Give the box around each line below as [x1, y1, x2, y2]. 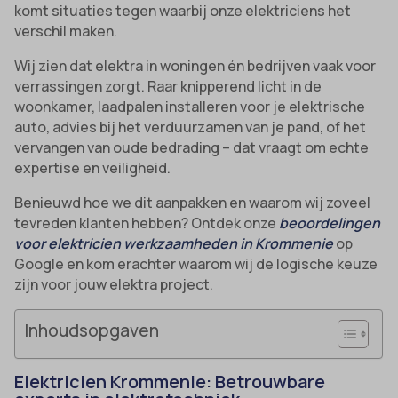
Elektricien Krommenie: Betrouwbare [14, 369, 326, 394]
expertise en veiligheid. [14, 157, 171, 178]
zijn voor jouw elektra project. [14, 274, 214, 294]
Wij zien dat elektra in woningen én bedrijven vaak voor [14, 55, 377, 76]
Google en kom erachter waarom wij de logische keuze [14, 253, 378, 274]
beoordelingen [279, 212, 381, 233]
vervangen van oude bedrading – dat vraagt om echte [14, 137, 370, 157]
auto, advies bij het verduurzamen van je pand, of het [14, 116, 367, 137]
